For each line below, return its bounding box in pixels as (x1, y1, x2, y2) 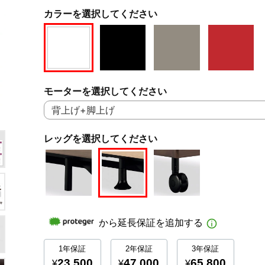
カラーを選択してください (44, 7, 157, 20)
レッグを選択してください (44, 132, 157, 145)
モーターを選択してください (44, 85, 167, 98)
